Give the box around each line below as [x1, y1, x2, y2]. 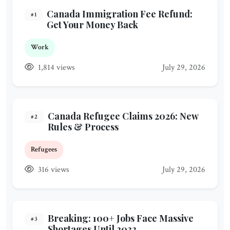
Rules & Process [48, 121, 119, 133]
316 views [36, 164, 69, 176]
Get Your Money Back [47, 18, 139, 31]
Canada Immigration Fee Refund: [47, 8, 193, 21]
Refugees [31, 145, 57, 155]
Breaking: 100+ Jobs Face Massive [48, 212, 194, 225]
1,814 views [36, 62, 75, 73]
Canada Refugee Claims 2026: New [48, 110, 199, 123]
